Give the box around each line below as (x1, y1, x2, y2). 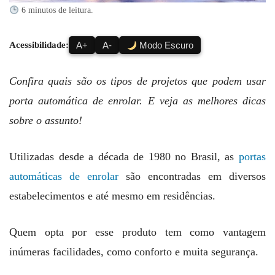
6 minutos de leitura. (18, 6, 93, 15)
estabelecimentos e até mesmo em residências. (9, 190, 215, 203)
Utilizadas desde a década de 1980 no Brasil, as (9, 150, 239, 163)
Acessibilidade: (9, 40, 69, 50)
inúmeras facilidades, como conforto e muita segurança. (9, 246, 261, 258)
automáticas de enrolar (9, 170, 118, 183)
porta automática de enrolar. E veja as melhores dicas (9, 95, 266, 107)
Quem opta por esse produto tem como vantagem (9, 226, 266, 239)
